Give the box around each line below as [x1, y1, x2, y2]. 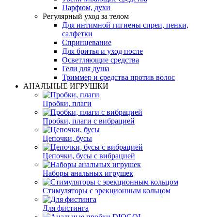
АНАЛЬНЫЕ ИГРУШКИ [23, 81, 108, 90]
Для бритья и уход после [62, 46, 143, 55]
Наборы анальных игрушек [43, 169, 133, 177]
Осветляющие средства [62, 55, 139, 64]
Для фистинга [43, 203, 89, 212]
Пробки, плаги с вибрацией [43, 116, 135, 125]
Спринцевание [62, 38, 111, 46]
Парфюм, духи [62, 3, 110, 12]
